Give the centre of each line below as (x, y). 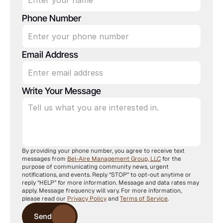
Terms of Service (144, 199)
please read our (45, 199)
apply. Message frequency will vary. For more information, (102, 191)
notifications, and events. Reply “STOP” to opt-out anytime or (107, 175)
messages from (45, 159)
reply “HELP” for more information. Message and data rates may (111, 183)
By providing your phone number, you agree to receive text (103, 151)
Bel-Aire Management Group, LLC (114, 159)
